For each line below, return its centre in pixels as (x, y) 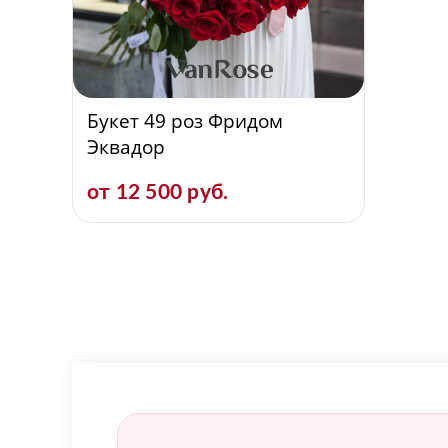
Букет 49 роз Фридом (185, 121)
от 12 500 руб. (158, 192)
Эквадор (126, 147)
